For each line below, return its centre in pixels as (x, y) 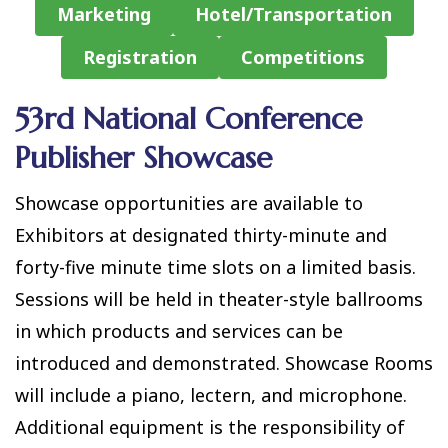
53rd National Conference (188, 118)
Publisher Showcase (148, 157)
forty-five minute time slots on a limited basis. (215, 267)
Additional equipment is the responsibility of (210, 427)
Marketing (103, 14)
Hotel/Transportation (293, 14)
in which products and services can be (179, 331)
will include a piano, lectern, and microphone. (211, 395)
